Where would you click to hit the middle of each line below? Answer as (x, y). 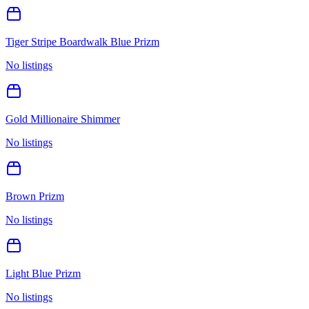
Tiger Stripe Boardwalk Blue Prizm (82, 41)
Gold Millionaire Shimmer (63, 119)
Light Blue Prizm (43, 273)
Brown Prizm (35, 196)
